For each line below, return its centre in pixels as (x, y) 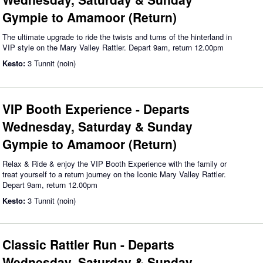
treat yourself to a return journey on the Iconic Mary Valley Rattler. (114, 174)
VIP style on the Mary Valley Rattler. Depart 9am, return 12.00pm (113, 47)
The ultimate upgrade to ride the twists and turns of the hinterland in (117, 37)
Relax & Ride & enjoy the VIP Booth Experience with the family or (114, 163)
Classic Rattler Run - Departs (88, 244)
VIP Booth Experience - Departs (96, 109)
